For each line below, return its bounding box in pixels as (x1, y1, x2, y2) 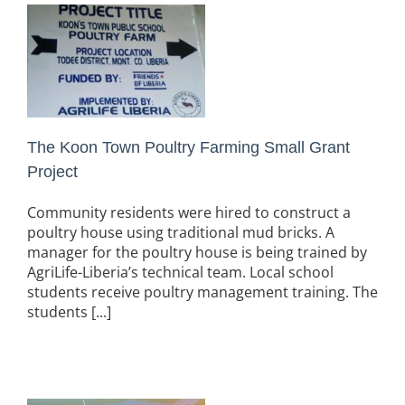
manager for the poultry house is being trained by (27, 241, 367, 262)
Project (27, 162, 78, 181)
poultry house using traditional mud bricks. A (27, 221, 334, 242)
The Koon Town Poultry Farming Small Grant (27, 137, 350, 156)
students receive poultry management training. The (27, 281, 378, 302)
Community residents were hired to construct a (27, 202, 351, 222)
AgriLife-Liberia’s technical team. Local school (27, 261, 337, 282)
